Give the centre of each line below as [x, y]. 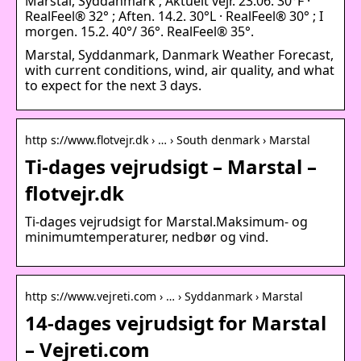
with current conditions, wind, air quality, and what [180, 70]
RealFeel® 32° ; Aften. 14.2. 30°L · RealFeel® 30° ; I [174, 16]
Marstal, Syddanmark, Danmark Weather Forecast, [179, 54]
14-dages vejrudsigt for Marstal [176, 322]
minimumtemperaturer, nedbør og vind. [147, 237]
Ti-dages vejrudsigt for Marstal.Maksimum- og [166, 221]
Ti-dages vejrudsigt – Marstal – [171, 166]
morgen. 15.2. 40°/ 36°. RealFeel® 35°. [139, 31]
